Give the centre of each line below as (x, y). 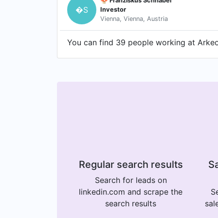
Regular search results (131, 164)
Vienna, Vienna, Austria (134, 19)
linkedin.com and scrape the (131, 191)
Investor (113, 10)
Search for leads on (131, 180)
